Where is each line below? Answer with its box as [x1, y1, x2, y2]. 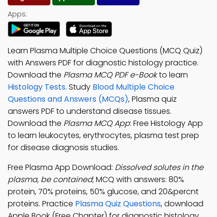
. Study [65, 81, 93, 93]
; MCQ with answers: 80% [93, 174, 184, 185]
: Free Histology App [130, 118, 203, 129]
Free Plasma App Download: [8, 162, 115, 173]
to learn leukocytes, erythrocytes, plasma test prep [8, 130, 199, 141]
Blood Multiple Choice [93, 81, 174, 93]
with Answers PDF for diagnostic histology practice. [8, 57, 199, 68]
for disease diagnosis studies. [8, 142, 119, 153]
